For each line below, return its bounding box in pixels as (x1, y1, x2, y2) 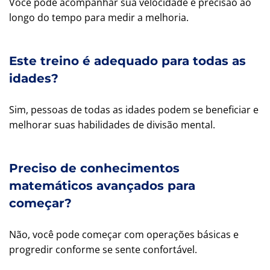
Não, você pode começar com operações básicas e (9, 228, 239, 241)
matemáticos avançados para (9, 178, 195, 193)
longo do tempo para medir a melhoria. (9, 11, 189, 24)
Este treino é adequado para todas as (9, 54, 246, 68)
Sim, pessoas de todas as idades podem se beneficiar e (9, 103, 259, 116)
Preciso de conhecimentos (9, 161, 180, 175)
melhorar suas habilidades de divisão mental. (9, 118, 215, 131)
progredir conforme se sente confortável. (9, 243, 197, 256)
